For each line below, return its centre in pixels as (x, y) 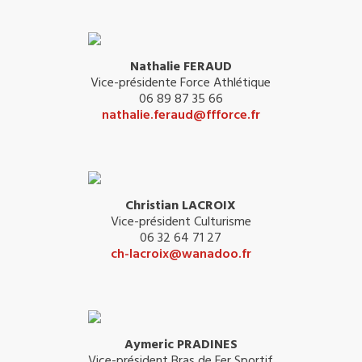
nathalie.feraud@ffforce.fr (181, 115)
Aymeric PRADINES (181, 345)
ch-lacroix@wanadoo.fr (181, 254)
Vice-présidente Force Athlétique (181, 83)
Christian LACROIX (181, 206)
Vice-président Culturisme (181, 222)
